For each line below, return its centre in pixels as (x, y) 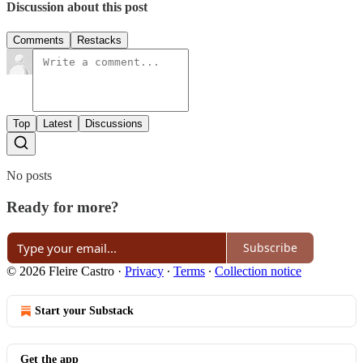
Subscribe (270, 248)
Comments (38, 41)
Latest (58, 124)
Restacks (99, 41)
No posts (29, 176)
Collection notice (258, 271)
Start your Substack (84, 310)
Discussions (114, 124)
